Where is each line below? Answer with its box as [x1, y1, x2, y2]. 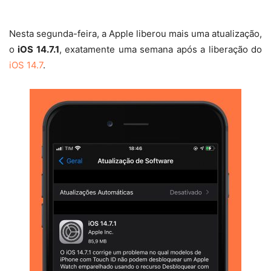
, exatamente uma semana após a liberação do [59, 44, 263, 55]
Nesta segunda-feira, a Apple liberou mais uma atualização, [9, 28, 262, 39]
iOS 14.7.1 [18, 44, 59, 55]
